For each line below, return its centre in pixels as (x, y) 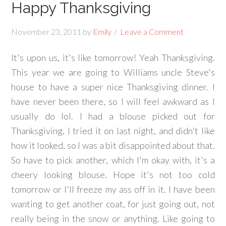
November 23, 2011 (46, 32)
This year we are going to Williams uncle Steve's (113, 72)
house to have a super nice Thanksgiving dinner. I (113, 87)
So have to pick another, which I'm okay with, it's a (113, 160)
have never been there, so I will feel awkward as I (113, 101)
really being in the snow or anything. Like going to (113, 218)
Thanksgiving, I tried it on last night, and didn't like (113, 131)
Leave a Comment (152, 32)
